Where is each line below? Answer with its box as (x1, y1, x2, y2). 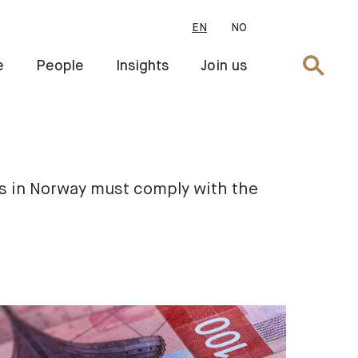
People (36, 59, 84, 74)
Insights (116, 59, 169, 74)
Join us (201, 59, 247, 74)
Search (302, 58, 348, 73)
